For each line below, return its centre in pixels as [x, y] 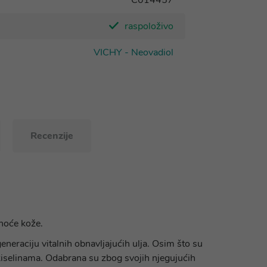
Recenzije [52, 136]
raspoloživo [149, 26]
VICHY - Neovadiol [133, 52]
